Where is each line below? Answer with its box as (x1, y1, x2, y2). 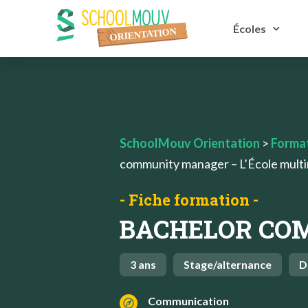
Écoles (232, 21, 266, 35)
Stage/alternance (184, 258, 272, 271)
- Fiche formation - (120, 190, 258, 210)
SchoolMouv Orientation (120, 135, 260, 151)
